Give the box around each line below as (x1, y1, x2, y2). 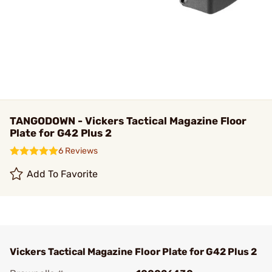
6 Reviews (58, 146, 98, 156)
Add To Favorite (27, 168, 98, 180)
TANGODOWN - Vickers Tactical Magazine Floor (10, 115, 246, 127)
